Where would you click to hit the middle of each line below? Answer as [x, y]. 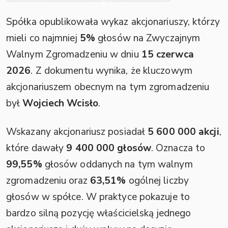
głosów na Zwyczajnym [148, 38]
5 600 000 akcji [183, 132]
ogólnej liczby [157, 181]
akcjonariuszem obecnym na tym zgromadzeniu [108, 87]
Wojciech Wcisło [60, 104]
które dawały [36, 148]
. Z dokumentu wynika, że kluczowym [111, 71]
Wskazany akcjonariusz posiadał [77, 132]
